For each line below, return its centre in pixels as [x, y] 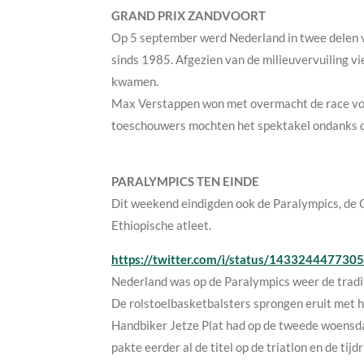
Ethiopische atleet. [161, 225]
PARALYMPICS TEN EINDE [185, 181]
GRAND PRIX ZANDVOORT [188, 15]
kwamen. [135, 81]
